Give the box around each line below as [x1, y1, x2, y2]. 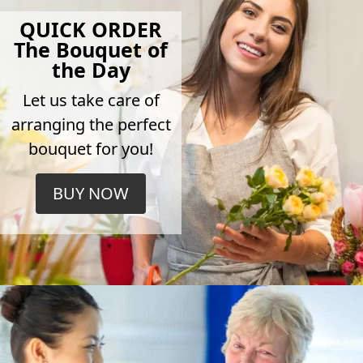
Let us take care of [22, 89, 160, 112]
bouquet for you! [28, 138, 153, 160]
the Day [51, 56, 130, 84]
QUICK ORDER [19, 15, 162, 44]
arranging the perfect [11, 113, 171, 136]
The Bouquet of [14, 36, 168, 64]
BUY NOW [53, 182, 129, 205]
